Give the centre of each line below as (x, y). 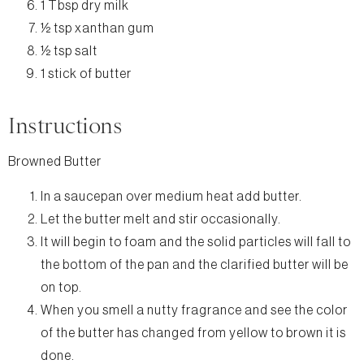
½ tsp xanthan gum (97, 28)
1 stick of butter (86, 74)
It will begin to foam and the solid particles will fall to (196, 242)
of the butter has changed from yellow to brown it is (193, 333)
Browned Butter (55, 161)
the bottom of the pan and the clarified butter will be (195, 264)
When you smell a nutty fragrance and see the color (194, 310)
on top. (61, 287)
